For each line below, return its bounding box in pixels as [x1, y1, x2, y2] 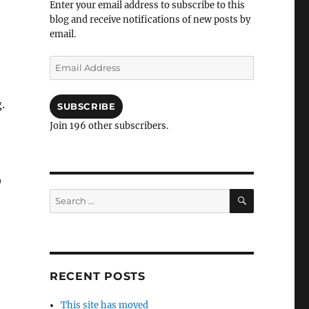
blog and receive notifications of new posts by [49, 14, 250, 26]
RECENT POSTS [49, 270, 146, 283]
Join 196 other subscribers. [49, 120, 168, 132]
